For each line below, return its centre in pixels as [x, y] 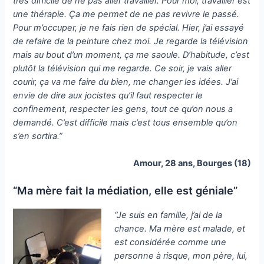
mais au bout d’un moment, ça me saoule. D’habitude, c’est [131, 55]
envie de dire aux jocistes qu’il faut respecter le [108, 95]
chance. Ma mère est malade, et [180, 228]
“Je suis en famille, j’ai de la [169, 215]
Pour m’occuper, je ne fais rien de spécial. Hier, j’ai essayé [129, 27]
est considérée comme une [171, 242]
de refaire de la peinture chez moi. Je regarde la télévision [131, 41]
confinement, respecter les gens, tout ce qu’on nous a [123, 109]
